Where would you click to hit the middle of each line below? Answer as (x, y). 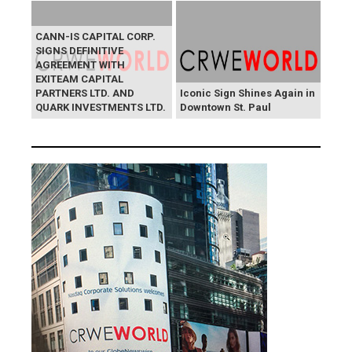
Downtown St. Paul (225, 108)
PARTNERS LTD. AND (85, 93)
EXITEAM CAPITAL (79, 79)
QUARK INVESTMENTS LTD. (101, 108)
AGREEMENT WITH (80, 65)
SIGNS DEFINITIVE (79, 51)
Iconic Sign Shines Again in (247, 93)
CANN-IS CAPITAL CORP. (95, 37)
